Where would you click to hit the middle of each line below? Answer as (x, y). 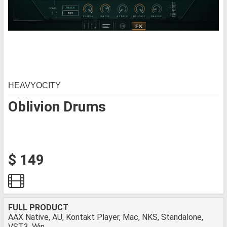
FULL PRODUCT (38, 207)
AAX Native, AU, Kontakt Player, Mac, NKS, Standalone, (106, 217)
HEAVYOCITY (34, 85)
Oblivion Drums (57, 107)
